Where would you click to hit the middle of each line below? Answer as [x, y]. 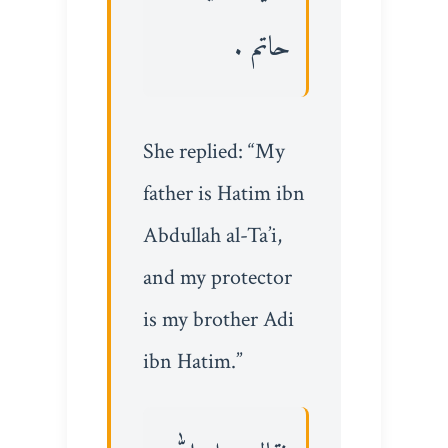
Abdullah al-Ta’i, [212, 235]
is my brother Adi [218, 319]
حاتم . [262, 48]
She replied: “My [213, 151]
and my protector [217, 277]
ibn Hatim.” [192, 361]
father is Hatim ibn [223, 193]
